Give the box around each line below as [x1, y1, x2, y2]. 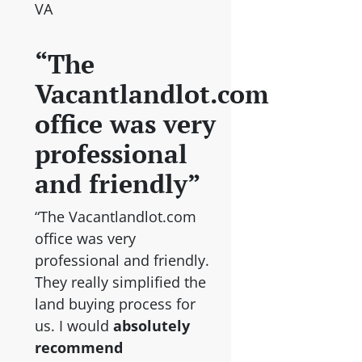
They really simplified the [34, 271, 206, 292]
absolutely [112, 315, 190, 335]
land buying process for [34, 293, 196, 314]
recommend [34, 337, 123, 357]
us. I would [34, 315, 113, 335]
